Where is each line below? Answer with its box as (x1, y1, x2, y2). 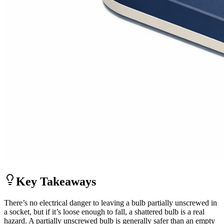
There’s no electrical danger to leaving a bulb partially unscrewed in (4, 198, 217, 207)
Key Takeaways (16, 174, 96, 188)
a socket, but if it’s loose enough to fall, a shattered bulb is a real (4, 207, 204, 216)
